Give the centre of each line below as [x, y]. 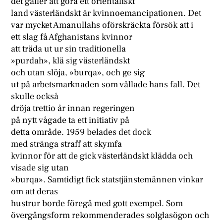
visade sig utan [40, 168]
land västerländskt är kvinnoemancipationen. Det [106, 13]
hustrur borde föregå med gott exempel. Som [97, 204]
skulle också [35, 97]
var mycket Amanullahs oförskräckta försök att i [102, 25]
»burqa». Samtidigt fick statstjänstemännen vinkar [107, 180]
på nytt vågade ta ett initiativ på [70, 120]
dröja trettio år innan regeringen [73, 109]
